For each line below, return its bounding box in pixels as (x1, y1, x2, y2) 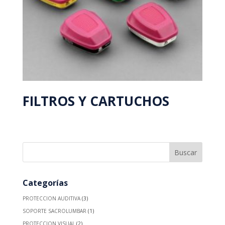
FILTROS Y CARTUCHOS (22, 91, 169, 110)
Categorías (22, 177, 68, 189)
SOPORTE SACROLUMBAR (22, 207, 86, 215)
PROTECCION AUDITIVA (22, 195, 80, 202)
